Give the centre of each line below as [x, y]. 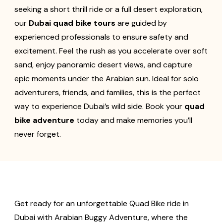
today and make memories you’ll [133, 120]
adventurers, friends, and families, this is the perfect [108, 93]
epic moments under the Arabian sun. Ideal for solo [107, 79]
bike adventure [44, 120]
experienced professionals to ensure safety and [101, 37]
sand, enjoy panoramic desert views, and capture [103, 65]
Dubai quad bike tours [72, 23]
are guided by [141, 23]
